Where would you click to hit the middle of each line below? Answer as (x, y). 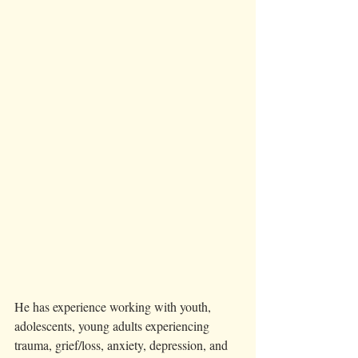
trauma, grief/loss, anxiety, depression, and (123, 344)
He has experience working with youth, (114, 306)
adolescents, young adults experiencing (113, 325)
